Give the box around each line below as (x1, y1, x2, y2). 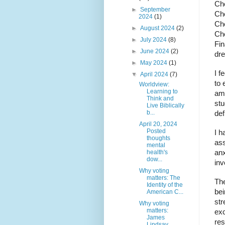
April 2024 (140, 70, 170, 78)
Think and (146, 94, 174, 102)
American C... (146, 188, 183, 195)
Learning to (146, 87, 178, 95)
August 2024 (140, 24, 177, 32)
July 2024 (140, 36, 169, 43)
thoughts (146, 134, 170, 142)
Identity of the (146, 181, 183, 188)
